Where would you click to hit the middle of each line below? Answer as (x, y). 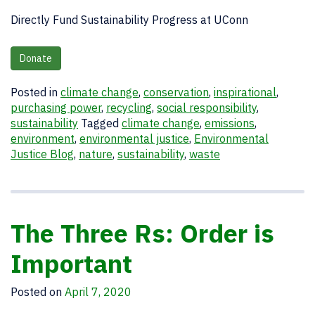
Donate (36, 58)
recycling (129, 108)
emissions (230, 123)
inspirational (245, 92)
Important (71, 263)
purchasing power (56, 108)
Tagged (101, 123)
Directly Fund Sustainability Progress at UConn (129, 20)
